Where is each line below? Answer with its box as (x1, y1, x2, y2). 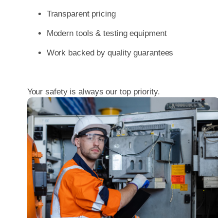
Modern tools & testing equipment (46, 29, 167, 38)
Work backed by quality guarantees (46, 48, 174, 58)
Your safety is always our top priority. (27, 87, 160, 97)
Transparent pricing (46, 9, 116, 19)
